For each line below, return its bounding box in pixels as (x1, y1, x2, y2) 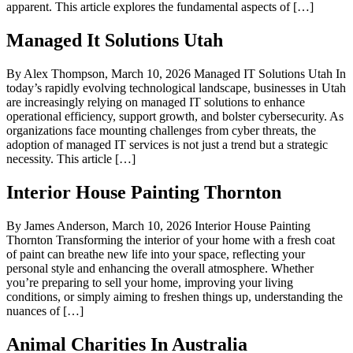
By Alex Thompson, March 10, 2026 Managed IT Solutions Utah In (6, 67, 346, 81)
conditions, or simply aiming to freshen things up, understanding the (6, 290, 343, 304)
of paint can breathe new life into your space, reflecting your (6, 247, 305, 262)
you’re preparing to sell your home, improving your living (6, 276, 293, 290)
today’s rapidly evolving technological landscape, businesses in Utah (6, 81, 346, 95)
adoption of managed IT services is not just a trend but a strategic (6, 138, 328, 152)
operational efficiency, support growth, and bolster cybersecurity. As (6, 110, 344, 124)
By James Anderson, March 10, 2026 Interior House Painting (6, 219, 310, 233)
